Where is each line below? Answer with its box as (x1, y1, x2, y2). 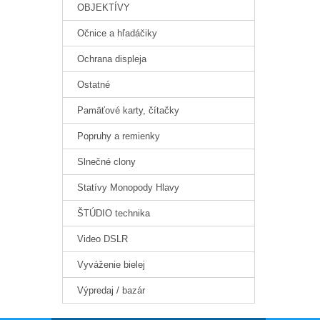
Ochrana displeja (77, 54, 146, 65)
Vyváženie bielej (77, 259, 145, 271)
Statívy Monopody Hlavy (77, 182, 179, 194)
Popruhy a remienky (77, 131, 160, 142)
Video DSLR (77, 234, 128, 245)
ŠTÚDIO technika (77, 208, 150, 219)
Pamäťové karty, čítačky (77, 105, 179, 116)
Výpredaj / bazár (77, 285, 145, 296)
